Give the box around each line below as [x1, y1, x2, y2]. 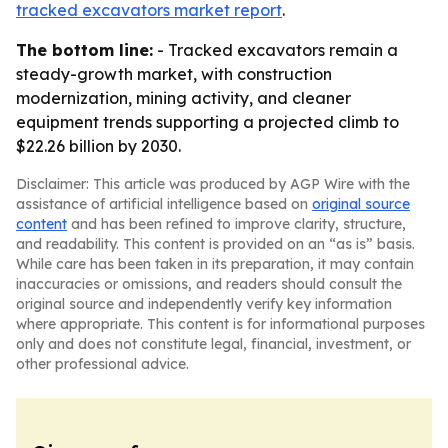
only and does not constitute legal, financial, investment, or [16, 335, 411, 353]
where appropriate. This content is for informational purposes [16, 315, 425, 333]
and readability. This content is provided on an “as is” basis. [16, 235, 415, 253]
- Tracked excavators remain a [153, 40, 398, 60]
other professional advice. [16, 355, 189, 373]
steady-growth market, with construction [16, 64, 332, 84]
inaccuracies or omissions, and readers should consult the [16, 275, 402, 293]
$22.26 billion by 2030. [16, 136, 181, 156]
